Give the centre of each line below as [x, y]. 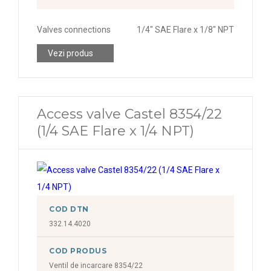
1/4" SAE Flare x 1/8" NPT [185, 30]
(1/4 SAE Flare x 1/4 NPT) [116, 131]
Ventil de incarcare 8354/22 [96, 266]
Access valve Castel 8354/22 [129, 114]
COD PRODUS [78, 251]
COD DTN [69, 209]
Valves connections [74, 30]
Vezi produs [70, 53]
